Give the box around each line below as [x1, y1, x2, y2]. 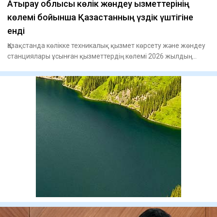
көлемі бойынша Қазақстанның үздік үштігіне [7, 12, 193, 23]
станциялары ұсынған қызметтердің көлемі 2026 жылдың [7, 52, 192, 61]
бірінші [7, 63, 29, 71]
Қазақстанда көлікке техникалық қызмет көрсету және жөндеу [7, 42, 205, 50]
